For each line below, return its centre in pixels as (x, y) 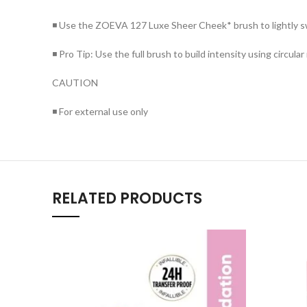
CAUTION (75, 83)
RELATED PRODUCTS (127, 198)
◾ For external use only (100, 111)
